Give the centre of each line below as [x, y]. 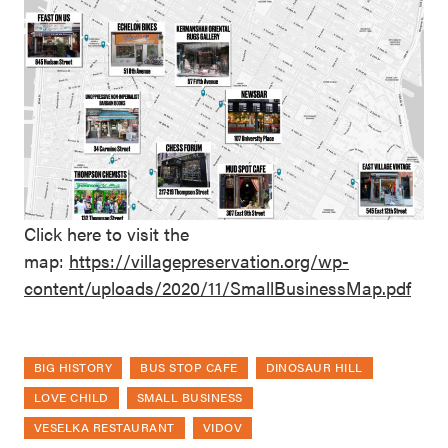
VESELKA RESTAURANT [104, 426]
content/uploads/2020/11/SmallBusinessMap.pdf [217, 287]
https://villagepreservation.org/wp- [209, 260]
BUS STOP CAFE [189, 366]
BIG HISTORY [73, 366]
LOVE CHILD [71, 396]
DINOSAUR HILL [314, 366]
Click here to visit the [106, 233]
